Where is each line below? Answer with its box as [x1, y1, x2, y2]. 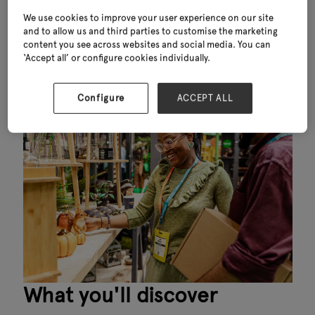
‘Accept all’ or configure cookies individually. [23, 52, 211, 64]
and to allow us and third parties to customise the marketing [23, 25, 278, 37]
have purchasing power [113, 33, 202, 44]
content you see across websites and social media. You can [23, 39, 271, 51]
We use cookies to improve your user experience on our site [23, 12, 274, 24]
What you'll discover [22, 281, 217, 308]
